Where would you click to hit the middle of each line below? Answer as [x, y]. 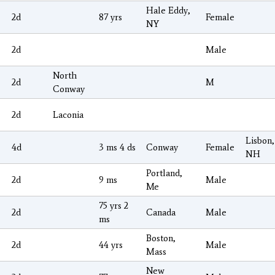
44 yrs [111, 245]
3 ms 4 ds [117, 147]
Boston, [161, 238]
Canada [161, 212]
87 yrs [110, 17]
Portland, [164, 173]
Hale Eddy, [168, 10]
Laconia [68, 114]
